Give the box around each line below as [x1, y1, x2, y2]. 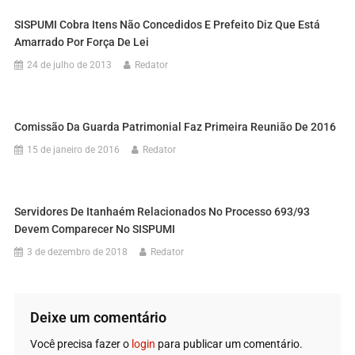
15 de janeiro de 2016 [27, 143, 120, 155]
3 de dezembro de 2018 [27, 246, 128, 258]
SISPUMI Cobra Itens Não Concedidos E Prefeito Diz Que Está [14, 17, 321, 31]
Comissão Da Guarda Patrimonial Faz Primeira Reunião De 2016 [14, 120, 337, 133]
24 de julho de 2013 [27, 59, 113, 71]
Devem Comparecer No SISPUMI [14, 222, 176, 235]
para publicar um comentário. [155, 337, 303, 350]
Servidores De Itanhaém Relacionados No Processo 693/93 [14, 204, 311, 218]
